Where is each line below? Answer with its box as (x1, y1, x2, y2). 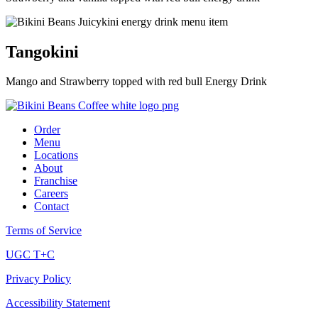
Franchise (34, 175, 77, 187)
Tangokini (6, 42, 79, 61)
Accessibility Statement (6, 297, 110, 309)
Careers (34, 187, 68, 200)
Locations (34, 149, 78, 162)
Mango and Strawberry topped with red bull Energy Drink (6, 75, 267, 88)
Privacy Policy (6, 273, 71, 285)
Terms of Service (6, 224, 82, 237)
